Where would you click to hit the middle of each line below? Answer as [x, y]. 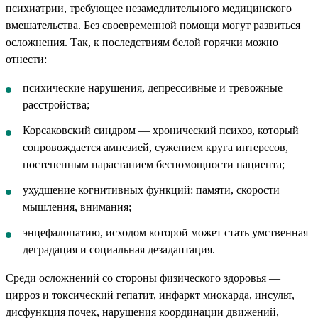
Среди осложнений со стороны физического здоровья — [143, 278]
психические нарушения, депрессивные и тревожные [153, 88]
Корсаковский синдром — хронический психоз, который [161, 131]
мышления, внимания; [77, 207]
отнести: [26, 60]
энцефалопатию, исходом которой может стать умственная [165, 233]
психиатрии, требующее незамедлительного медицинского [149, 9]
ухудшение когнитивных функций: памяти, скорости [151, 190]
